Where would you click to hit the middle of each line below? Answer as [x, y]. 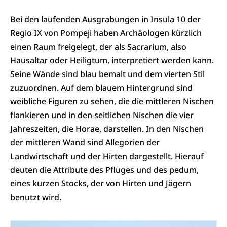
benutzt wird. [36, 197]
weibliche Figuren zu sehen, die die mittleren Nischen [112, 102]
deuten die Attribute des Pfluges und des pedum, [104, 170]
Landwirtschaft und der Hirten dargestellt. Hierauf [107, 156]
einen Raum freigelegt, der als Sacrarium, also [98, 47]
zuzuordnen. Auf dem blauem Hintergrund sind [101, 88]
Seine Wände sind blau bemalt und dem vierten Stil [107, 74]
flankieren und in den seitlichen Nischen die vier [102, 115]
